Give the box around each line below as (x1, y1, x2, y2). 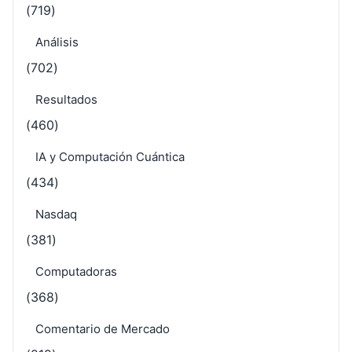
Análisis (35, 34, 79, 49)
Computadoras (35, 263, 117, 279)
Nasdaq (35, 206, 77, 222)
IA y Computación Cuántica (35, 148, 185, 164)
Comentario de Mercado (35, 321, 170, 336)
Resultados (35, 91, 97, 107)
